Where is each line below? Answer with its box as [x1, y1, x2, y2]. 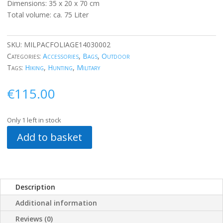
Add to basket [17, 130, 82, 144]
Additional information [15, 198, 97, 208]
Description [15, 182, 55, 192]
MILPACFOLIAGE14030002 [24, 40, 111, 50]
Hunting [48, 63, 73, 73]
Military [77, 63, 100, 73]
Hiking [25, 63, 44, 73]
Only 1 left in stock [7, 115, 61, 125]
